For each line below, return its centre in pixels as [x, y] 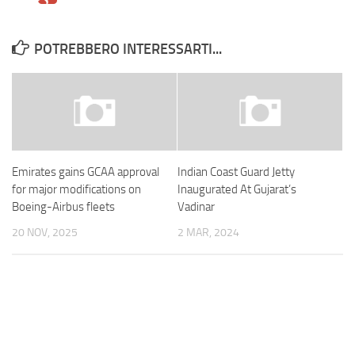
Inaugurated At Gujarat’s [237, 190]
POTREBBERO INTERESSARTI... [128, 50]
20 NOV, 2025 [45, 233]
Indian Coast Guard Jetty [236, 172]
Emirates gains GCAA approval [86, 172]
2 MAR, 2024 [208, 233]
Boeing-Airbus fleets [63, 207]
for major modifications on [76, 190]
